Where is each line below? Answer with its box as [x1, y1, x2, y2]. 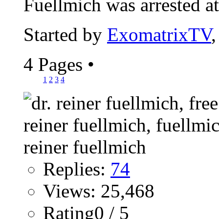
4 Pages [23, 53, 88, 75]
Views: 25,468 [43, 180, 154, 201]
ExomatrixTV [107, 23, 211, 45]
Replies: [43, 158, 110, 179]
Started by [23, 23, 107, 45]
